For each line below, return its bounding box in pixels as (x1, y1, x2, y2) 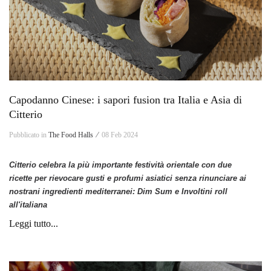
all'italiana (9, 200, 47, 210)
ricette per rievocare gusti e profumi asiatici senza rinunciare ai (9, 174, 246, 183)
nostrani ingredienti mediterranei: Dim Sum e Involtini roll (9, 187, 227, 197)
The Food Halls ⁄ (48, 131, 100, 140)
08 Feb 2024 (102, 131, 138, 140)
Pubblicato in (9, 131, 48, 140)
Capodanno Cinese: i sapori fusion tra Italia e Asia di (9, 94, 242, 106)
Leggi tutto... (9, 218, 58, 229)
